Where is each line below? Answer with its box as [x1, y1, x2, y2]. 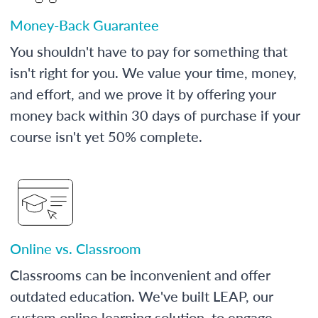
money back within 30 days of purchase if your [10, 104, 300, 125]
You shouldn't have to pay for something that [10, 40, 287, 61]
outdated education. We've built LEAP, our [10, 285, 273, 306]
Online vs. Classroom [10, 238, 141, 258]
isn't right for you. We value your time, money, [10, 62, 297, 82]
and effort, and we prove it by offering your [10, 83, 276, 104]
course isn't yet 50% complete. [10, 126, 202, 146]
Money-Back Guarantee [10, 14, 159, 35]
